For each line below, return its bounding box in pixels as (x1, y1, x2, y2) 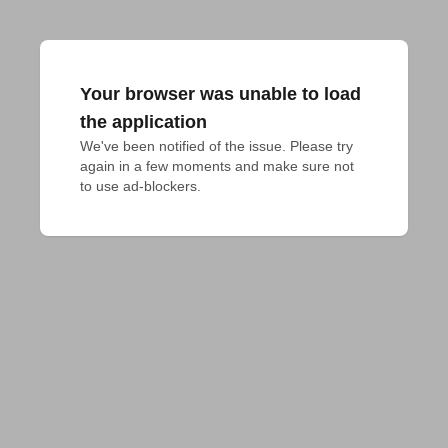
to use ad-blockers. (80, 178, 201, 194)
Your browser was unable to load (80, 84, 361, 104)
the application (80, 112, 207, 132)
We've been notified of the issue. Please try (80, 138, 353, 154)
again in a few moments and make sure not (80, 158, 354, 174)
